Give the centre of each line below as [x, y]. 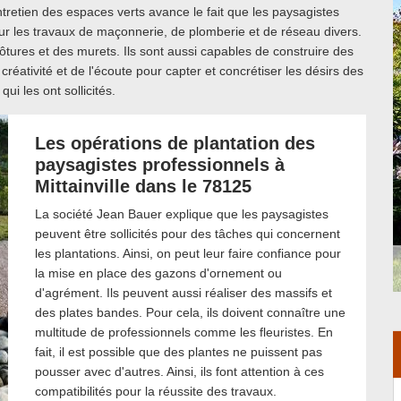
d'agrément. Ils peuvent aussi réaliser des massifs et [183, 293]
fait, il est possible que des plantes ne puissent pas [179, 352]
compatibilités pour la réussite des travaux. [156, 391]
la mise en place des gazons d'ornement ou [158, 273]
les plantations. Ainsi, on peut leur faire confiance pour [188, 253]
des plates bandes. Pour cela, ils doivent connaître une [190, 312]
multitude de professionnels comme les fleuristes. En [184, 332]
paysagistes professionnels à [160, 165]
